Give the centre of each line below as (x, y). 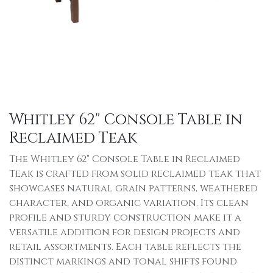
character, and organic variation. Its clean (129, 203)
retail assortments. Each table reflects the (125, 247)
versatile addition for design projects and (125, 232)
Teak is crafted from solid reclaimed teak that (135, 174)
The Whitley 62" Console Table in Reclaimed (125, 159)
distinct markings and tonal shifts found (123, 261)
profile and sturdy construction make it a (125, 218)
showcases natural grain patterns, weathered (133, 188)
